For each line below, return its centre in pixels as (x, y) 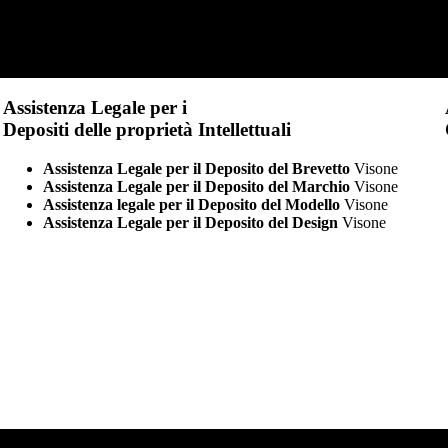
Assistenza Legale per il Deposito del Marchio (196, 186)
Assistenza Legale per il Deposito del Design (190, 222)
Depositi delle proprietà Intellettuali (146, 129)
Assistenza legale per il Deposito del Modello (191, 204)
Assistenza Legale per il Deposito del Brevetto (196, 168)
